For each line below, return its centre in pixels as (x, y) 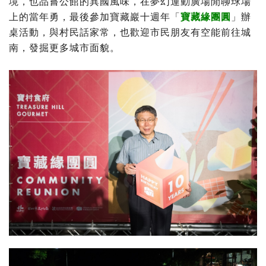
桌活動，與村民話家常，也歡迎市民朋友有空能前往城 (130, 32)
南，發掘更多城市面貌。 (64, 47)
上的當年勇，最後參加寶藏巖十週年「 (95, 17)
